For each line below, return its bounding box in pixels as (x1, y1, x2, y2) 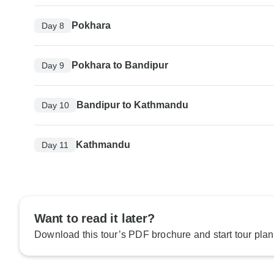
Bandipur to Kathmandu (76, 100, 188, 111)
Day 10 (42, 100, 69, 110)
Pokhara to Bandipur (72, 60, 168, 71)
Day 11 (42, 139, 68, 150)
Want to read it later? (34, 212, 155, 226)
